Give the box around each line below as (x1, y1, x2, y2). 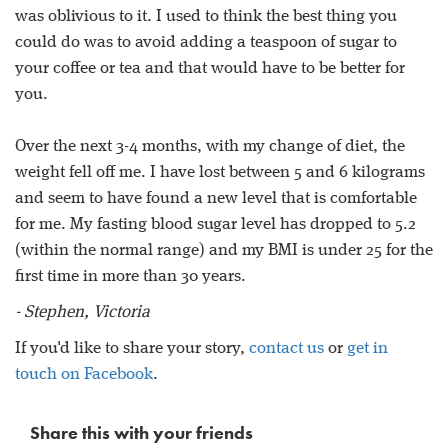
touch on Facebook (15, 365, 153, 383)
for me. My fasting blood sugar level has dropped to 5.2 (15, 215, 416, 233)
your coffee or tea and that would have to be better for (15, 59, 405, 77)
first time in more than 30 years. (15, 267, 246, 285)
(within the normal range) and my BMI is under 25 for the (15, 241, 433, 259)
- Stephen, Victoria (15, 303, 150, 321)
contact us (249, 339, 324, 357)
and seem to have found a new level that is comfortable (15, 189, 417, 207)
